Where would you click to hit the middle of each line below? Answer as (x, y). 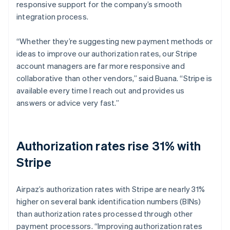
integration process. (52, 16)
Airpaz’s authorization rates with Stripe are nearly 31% (111, 189)
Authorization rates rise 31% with (109, 145)
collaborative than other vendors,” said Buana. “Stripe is (114, 78)
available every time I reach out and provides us (101, 90)
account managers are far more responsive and (101, 65)
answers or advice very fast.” (68, 102)
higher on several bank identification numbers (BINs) (109, 201)
